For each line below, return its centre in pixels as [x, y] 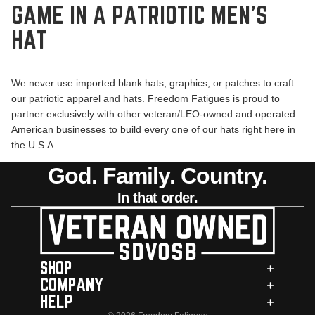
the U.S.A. [34, 145]
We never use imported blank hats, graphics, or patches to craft [153, 83]
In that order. [157, 198]
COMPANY [71, 285]
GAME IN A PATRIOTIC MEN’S [140, 16]
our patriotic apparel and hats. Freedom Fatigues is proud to [146, 99]
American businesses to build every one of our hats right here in [153, 130]
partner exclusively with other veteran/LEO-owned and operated [153, 114]
